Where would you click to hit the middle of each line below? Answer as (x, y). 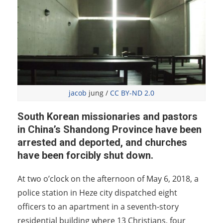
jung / (98, 93)
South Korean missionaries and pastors (108, 116)
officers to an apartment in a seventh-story (98, 206)
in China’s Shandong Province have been (110, 129)
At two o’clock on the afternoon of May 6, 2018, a (108, 178)
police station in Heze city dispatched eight (97, 192)
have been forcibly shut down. (85, 155)
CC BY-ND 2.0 (131, 93)
